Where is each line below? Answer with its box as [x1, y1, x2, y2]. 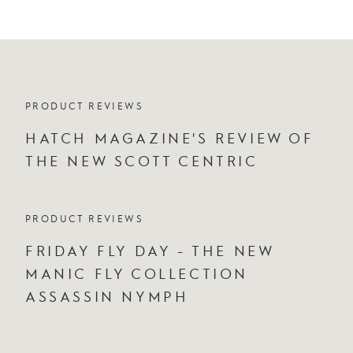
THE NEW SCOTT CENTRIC [25, 151, 258, 170]
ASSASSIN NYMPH [25, 287, 189, 306]
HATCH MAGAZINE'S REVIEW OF [25, 128, 314, 147]
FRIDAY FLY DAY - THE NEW [25, 241, 274, 260]
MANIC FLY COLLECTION [25, 264, 249, 283]
